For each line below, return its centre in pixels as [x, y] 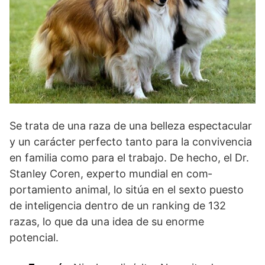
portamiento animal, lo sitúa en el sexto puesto [127, 189]
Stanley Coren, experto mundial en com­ [111, 173]
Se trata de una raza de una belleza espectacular [131, 125]
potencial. [34, 237]
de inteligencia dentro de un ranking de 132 [118, 205]
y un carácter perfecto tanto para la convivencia [131, 141]
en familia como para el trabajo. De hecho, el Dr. [129, 157]
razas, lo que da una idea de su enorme [107, 221]
